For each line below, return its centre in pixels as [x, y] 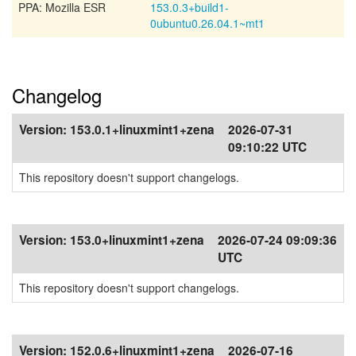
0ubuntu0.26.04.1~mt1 [207, 23]
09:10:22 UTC [267, 147]
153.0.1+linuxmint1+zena [142, 130]
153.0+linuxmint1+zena [137, 240]
